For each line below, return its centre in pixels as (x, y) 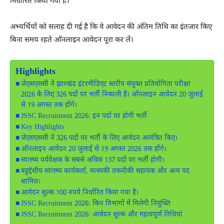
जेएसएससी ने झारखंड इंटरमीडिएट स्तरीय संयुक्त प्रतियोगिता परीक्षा (105, 84)
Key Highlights (42, 127)
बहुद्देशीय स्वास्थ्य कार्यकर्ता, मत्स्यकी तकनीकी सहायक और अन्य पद (105, 171)
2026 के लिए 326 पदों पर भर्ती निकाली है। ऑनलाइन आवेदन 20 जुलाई (112, 95)
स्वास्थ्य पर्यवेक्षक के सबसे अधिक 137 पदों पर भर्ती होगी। (92, 160)
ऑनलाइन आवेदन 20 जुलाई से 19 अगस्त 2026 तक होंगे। (93, 149)
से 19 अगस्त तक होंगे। (49, 105)
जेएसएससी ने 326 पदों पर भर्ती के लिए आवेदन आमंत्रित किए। (99, 138)
